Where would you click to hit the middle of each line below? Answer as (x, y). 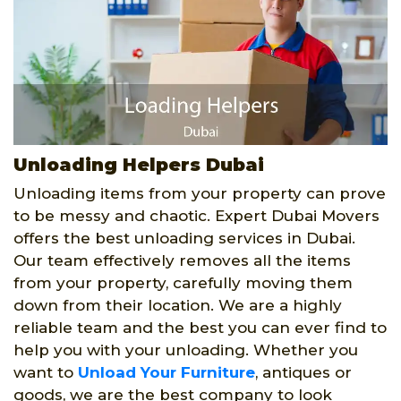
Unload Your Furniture (166, 372)
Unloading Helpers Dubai (139, 164)
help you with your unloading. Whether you (186, 350)
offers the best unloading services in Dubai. (184, 238)
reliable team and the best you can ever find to (200, 327)
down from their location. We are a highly (178, 305)
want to (46, 372)
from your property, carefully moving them (183, 282)
